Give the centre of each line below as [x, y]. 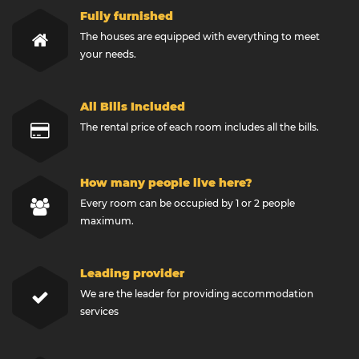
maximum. [107, 221]
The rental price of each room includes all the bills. [199, 127]
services [99, 312]
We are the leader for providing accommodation [196, 294]
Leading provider [132, 274]
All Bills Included [132, 107]
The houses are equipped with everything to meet [200, 37]
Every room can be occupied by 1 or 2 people [187, 204]
